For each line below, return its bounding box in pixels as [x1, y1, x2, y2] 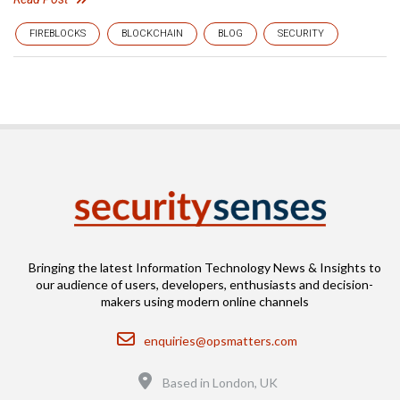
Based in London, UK [162, 375, 278, 390]
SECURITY [278, 28, 324, 39]
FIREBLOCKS [29, 28, 86, 39]
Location [153, 367, 201, 382]
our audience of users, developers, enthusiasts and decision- [36, 277, 373, 292]
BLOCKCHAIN [121, 28, 183, 39]
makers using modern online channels [100, 294, 309, 309]
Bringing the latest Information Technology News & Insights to [28, 260, 381, 275]
